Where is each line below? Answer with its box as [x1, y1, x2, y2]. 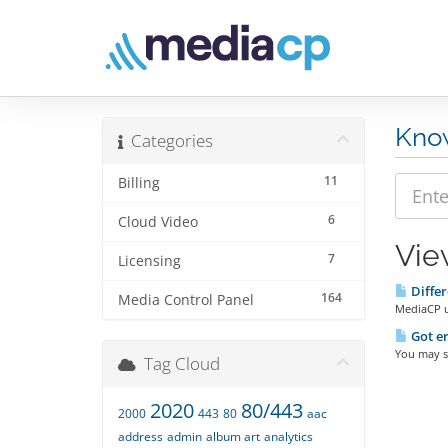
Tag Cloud [136, 352, 220, 376]
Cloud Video [118, 213, 198, 232]
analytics [264, 428, 313, 446]
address [118, 428, 163, 446]
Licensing [118, 252, 181, 271]
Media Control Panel [118, 291, 254, 310]
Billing [118, 174, 160, 193]
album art [206, 428, 260, 446]
